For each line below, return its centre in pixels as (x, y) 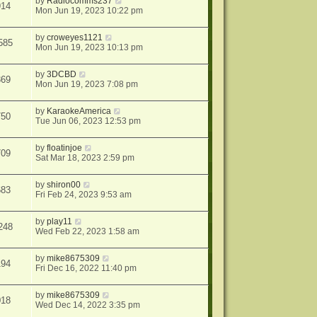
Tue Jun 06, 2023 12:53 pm (88, 121)
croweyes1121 (75, 38)
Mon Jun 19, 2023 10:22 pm (90, 11)
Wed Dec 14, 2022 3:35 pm (88, 305)
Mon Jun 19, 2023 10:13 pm (90, 47)
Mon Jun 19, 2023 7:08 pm (87, 84)
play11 (60, 221)
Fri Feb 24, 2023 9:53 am (84, 195)
